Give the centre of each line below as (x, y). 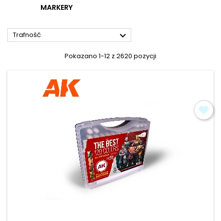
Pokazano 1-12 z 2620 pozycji (110, 56)
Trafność (27, 35)
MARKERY (56, 7)
